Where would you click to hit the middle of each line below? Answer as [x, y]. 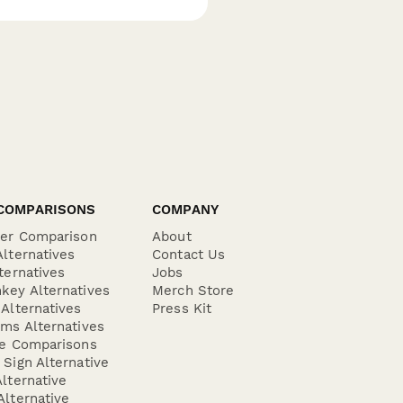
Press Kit [182, 309]
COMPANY [185, 210]
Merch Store [193, 291]
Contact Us [189, 255]
